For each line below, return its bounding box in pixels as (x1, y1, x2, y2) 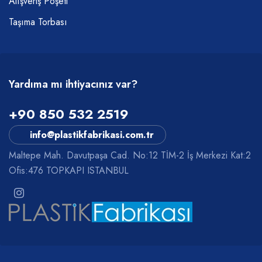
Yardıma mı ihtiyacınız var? (9, 77, 137, 92)
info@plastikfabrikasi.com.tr (30, 128, 154, 142)
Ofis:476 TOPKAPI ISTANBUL (9, 164, 129, 177)
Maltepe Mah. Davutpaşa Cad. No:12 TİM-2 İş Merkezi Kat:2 (9, 149, 251, 162)
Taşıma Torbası (9, 15, 67, 29)
